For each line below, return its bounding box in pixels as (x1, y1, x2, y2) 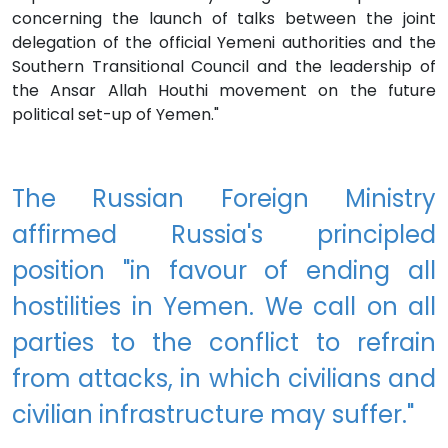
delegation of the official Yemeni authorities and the (12, 31, 436, 55)
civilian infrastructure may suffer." (12, 398, 414, 432)
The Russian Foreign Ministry (12, 182, 436, 216)
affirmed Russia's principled (12, 218, 436, 252)
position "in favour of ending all (12, 254, 436, 288)
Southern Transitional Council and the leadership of (12, 55, 436, 79)
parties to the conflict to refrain (12, 326, 436, 360)
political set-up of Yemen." (12, 103, 219, 127)
